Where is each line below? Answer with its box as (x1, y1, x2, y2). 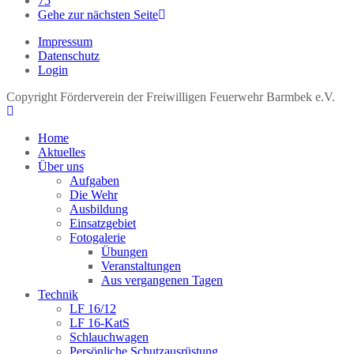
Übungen (101, 245, 148, 259)
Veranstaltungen (101, 259, 181, 273)
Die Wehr (70, 188, 118, 202)
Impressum (38, 35, 92, 49)
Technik (38, 288, 78, 302)
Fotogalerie (70, 231, 126, 245)
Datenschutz (38, 49, 100, 63)
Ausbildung (70, 202, 128, 217)
